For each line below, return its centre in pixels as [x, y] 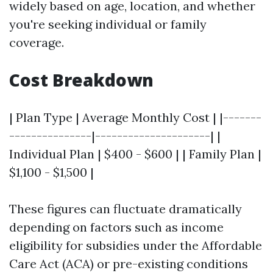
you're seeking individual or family [108, 24]
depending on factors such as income [116, 227]
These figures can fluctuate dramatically [126, 209]
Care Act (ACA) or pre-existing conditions [129, 264]
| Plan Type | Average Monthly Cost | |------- [135, 117]
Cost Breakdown [81, 80]
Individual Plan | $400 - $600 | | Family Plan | [135, 154]
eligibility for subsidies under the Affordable [136, 245]
